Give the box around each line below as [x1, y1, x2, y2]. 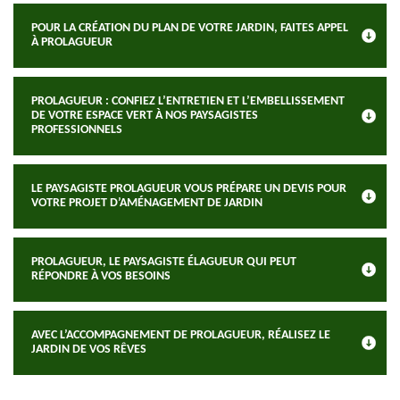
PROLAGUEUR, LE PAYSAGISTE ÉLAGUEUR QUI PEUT [31, 255, 296, 269]
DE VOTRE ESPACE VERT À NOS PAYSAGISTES [31, 109, 258, 122]
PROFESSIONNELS [31, 123, 122, 137]
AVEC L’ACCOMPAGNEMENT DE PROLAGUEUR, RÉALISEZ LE [31, 329, 330, 342]
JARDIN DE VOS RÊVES [31, 343, 146, 356]
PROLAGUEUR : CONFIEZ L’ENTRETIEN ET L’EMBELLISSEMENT [31, 95, 345, 108]
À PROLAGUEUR [31, 36, 112, 49]
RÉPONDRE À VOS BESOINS [31, 270, 171, 283]
